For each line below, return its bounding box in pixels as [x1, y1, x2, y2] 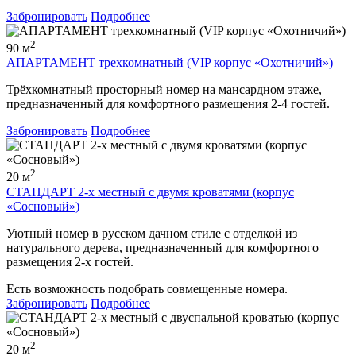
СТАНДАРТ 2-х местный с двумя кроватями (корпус [6, 184, 294, 199]
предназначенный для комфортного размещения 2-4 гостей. [6, 97, 330, 111]
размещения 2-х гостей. [6, 254, 133, 269]
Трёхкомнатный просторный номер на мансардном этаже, [6, 83, 322, 97]
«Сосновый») [6, 199, 79, 213]
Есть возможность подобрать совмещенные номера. [6, 281, 288, 296]
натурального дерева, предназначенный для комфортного [6, 240, 319, 254]
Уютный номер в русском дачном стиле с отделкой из [6, 226, 297, 240]
